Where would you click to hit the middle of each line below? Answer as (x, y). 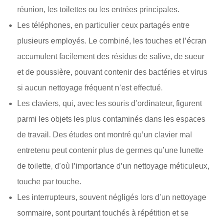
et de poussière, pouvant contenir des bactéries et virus (112, 72)
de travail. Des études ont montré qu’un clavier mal (105, 135)
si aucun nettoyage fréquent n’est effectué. (90, 88)
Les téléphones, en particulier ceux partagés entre (103, 25)
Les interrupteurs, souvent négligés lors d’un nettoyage (112, 197)
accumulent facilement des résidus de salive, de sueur (111, 56)
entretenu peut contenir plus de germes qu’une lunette (110, 150)
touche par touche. (49, 182)
